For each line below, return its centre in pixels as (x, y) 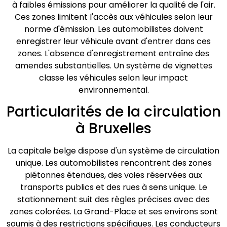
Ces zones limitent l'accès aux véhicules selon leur (113, 17)
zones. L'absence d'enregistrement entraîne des (113, 53)
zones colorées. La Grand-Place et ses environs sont (113, 212)
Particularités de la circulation (113, 112)
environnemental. (113, 90)
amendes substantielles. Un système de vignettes (113, 65)
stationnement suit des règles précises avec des (113, 200)
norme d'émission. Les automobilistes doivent (113, 29)
